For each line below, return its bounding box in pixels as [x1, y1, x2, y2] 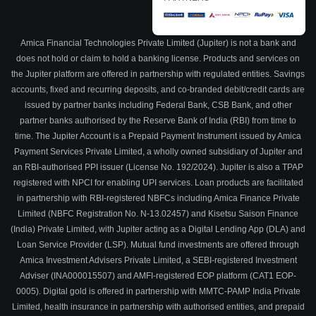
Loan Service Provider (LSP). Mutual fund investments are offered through [17, 239, 299, 250]
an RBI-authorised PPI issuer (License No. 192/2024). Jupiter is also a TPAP [13, 162, 303, 172]
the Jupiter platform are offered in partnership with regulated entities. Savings [11, 68, 305, 79]
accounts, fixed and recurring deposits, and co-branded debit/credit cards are [11, 84, 305, 95]
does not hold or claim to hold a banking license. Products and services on [16, 53, 300, 63]
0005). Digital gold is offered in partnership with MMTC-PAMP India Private [16, 286, 300, 296]
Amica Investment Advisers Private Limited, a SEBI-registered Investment [19, 255, 297, 265]
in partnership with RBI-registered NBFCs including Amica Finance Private [16, 193, 300, 203]
